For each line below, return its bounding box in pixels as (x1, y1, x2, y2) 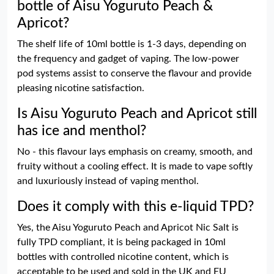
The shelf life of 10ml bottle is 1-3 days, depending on (17, 39, 246, 49)
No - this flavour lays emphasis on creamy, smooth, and (17, 146, 253, 157)
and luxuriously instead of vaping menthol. (17, 176, 199, 186)
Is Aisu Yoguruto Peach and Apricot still (17, 106, 257, 121)
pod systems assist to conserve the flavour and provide (17, 68, 251, 78)
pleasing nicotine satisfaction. (17, 83, 144, 93)
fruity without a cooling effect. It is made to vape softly (17, 161, 253, 171)
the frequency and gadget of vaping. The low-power (17, 53, 239, 64)
